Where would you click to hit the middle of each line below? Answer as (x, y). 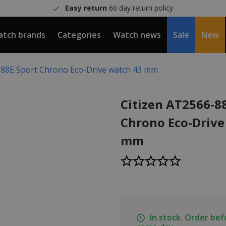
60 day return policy (140, 8)
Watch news (137, 35)
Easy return (86, 8)
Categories (79, 35)
